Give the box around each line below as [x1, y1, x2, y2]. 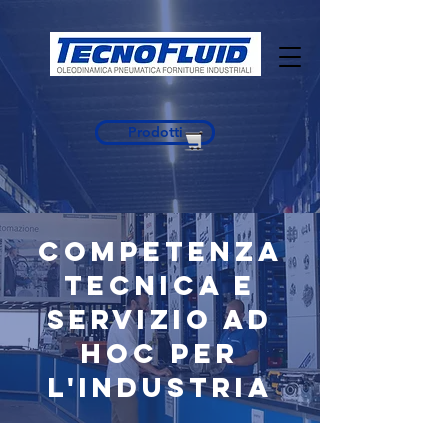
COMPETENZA [37, 234, 283, 268]
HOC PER [81, 336, 239, 370]
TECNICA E [64, 268, 256, 302]
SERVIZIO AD [47, 302, 273, 336]
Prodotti [127, 123, 183, 141]
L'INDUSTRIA [47, 370, 273, 404]
